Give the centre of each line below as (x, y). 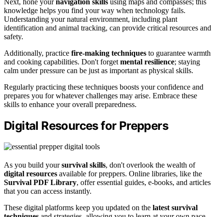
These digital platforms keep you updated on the (78, 208)
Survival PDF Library (40, 183)
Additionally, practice (38, 53)
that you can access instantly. (48, 191)
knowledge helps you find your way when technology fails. (95, 11)
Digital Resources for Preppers (86, 126)
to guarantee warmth (178, 53)
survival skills (84, 165)
